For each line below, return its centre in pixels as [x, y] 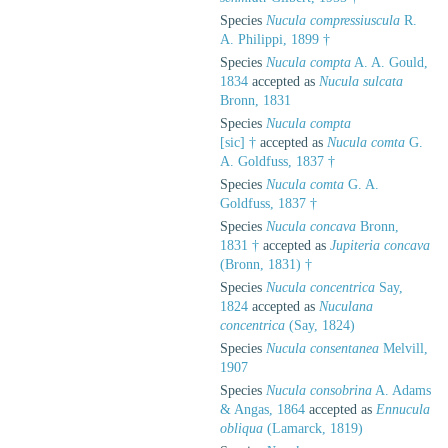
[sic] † [238, 142]
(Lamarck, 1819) [313, 428]
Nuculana [346, 306]
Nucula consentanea [322, 348]
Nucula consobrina [319, 390]
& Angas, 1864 [262, 409]
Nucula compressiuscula [333, 20]
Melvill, [403, 348]
